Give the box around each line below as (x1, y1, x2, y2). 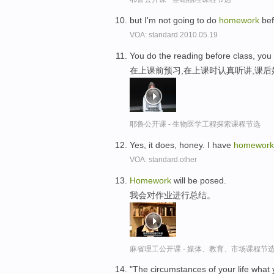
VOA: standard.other (130, 155, 197, 164)
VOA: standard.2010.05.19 (130, 31, 218, 40)
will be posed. (171, 175, 226, 185)
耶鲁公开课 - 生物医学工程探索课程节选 (130, 119, 261, 128)
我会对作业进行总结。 (130, 190, 215, 200)
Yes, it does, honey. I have (130, 139, 234, 150)
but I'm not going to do (130, 15, 219, 26)
